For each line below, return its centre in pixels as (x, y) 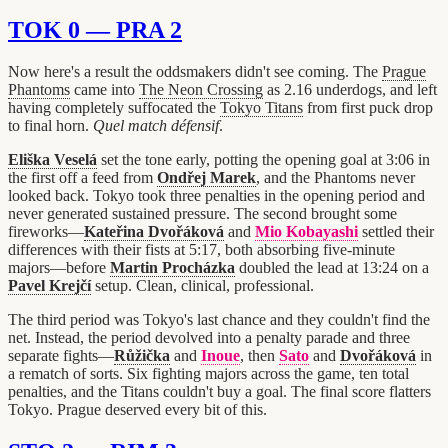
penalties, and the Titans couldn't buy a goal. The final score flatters (219, 392)
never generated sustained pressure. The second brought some (202, 214)
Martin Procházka (172, 268)
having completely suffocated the (114, 108)
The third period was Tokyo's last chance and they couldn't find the (219, 320)
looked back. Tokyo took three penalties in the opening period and (216, 196)
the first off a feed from (82, 178)
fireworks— (46, 232)
